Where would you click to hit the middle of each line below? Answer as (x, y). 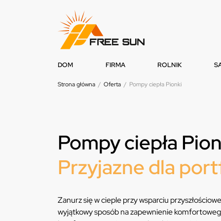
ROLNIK (170, 65)
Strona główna (76, 85)
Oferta (112, 85)
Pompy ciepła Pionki (155, 85)
